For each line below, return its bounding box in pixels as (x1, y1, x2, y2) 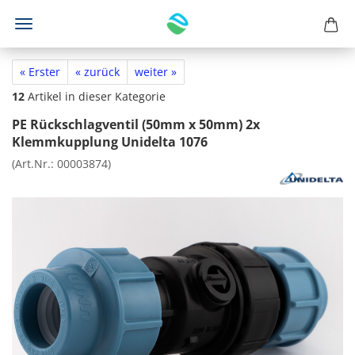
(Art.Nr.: (12, 156, 57, 171)
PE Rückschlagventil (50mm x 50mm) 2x (12, 116, 260, 133)
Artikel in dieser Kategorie (25, 89, 166, 104)
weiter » (135, 64, 177, 79)
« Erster (20, 64, 60, 79)
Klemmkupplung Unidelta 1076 (12, 133, 208, 151)
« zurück (75, 64, 120, 79)
